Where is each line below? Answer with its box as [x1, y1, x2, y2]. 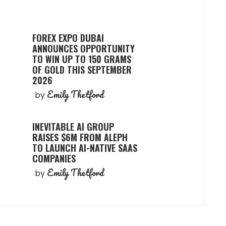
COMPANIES [32, 151, 76, 165]
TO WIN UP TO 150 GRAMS [32, 52, 131, 66]
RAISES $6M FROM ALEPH [32, 130, 128, 144]
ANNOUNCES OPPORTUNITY [32, 41, 135, 55]
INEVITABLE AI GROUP [32, 120, 114, 133]
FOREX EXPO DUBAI [32, 31, 104, 44]
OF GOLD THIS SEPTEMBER [32, 63, 132, 76]
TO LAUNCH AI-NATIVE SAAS [32, 141, 137, 154]
